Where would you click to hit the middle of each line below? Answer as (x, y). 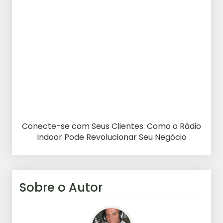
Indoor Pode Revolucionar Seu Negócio (111, 137)
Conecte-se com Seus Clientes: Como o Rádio (111, 126)
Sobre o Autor (61, 187)
